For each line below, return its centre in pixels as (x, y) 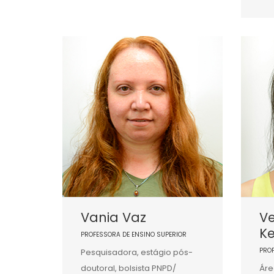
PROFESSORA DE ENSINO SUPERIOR (134, 234)
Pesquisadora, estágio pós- (137, 252)
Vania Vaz (113, 217)
